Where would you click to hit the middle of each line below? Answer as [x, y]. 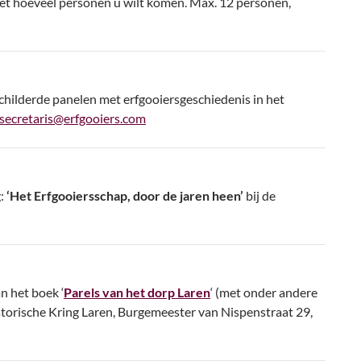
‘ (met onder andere [264, 292]
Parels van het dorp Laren [137, 292]
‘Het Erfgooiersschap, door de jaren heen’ [125, 195]
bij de [259, 195]
